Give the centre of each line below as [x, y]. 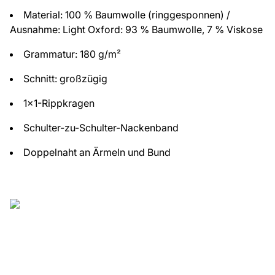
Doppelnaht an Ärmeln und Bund [97, 152]
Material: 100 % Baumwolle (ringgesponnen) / [127, 15]
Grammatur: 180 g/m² [72, 54]
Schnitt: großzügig [65, 79]
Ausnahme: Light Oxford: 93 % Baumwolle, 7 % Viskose [136, 29]
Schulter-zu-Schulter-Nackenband [101, 128]
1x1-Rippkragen [59, 103]
